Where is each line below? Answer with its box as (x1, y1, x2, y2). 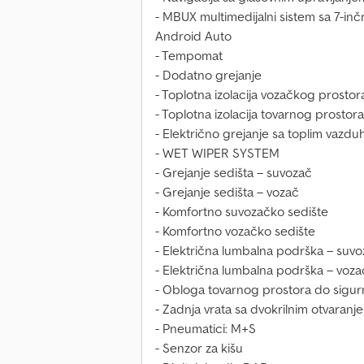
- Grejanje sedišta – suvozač (155, 164, 312, 181)
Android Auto (155, 28, 232, 45)
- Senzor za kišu (155, 340, 243, 357)
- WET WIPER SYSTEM (155, 145, 279, 162)
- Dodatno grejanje (155, 67, 262, 84)
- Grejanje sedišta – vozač (155, 184, 299, 201)
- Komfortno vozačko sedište (155, 223, 315, 240)
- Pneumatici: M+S (155, 320, 256, 337)
